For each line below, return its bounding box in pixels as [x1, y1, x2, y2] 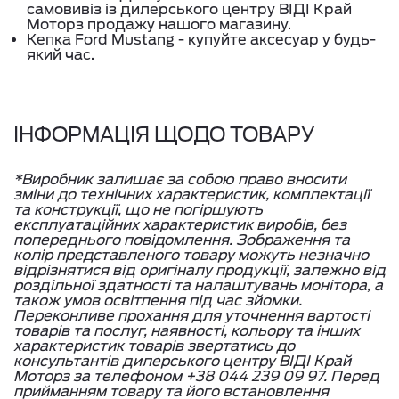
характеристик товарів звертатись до [13, 338, 295, 354]
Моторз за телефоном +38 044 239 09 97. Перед [13, 368, 379, 385]
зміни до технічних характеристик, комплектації [13, 186, 370, 203]
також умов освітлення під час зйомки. [13, 292, 302, 309]
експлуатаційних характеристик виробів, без [13, 216, 346, 233]
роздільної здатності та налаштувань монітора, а [13, 277, 383, 294]
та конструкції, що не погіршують [13, 201, 263, 218]
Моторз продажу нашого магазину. [27, 16, 291, 33]
